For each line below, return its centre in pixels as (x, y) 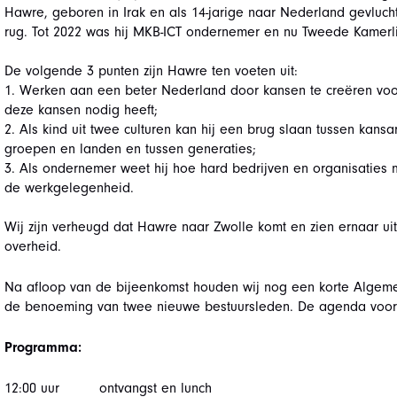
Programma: (43, 347)
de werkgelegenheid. (69, 188)
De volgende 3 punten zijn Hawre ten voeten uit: (151, 71)
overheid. (32, 246)
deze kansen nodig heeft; (81, 110)
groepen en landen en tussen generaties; (130, 149)
